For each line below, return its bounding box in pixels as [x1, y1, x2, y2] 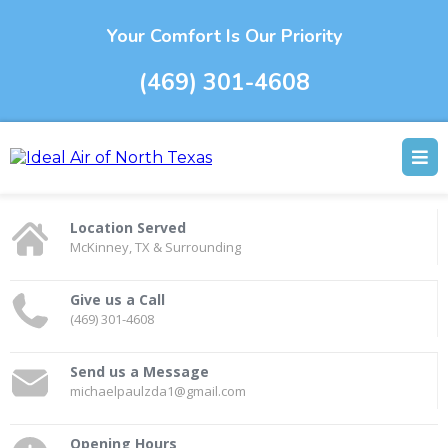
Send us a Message [70, 362, 209, 381]
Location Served [70, 218, 186, 237]
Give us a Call [70, 290, 165, 309]
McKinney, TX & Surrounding [70, 238, 241, 256]
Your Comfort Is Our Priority [106, 24, 342, 48]
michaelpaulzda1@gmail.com [70, 382, 246, 400]
